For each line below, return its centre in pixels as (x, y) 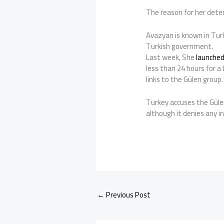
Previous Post (127, 195)
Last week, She (171, 57)
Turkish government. (180, 46)
